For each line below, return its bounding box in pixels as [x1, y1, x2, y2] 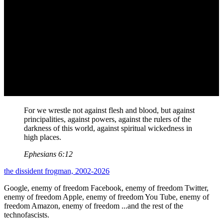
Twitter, [185, 184, 209, 193]
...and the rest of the [121, 202, 183, 211]
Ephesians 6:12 [24, 150, 73, 159]
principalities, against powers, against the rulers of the [24, 115, 191, 124]
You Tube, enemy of [145, 193, 209, 202]
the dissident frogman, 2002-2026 [4, 167, 110, 176]
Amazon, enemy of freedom [31, 202, 119, 211]
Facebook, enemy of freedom [91, 184, 183, 193]
